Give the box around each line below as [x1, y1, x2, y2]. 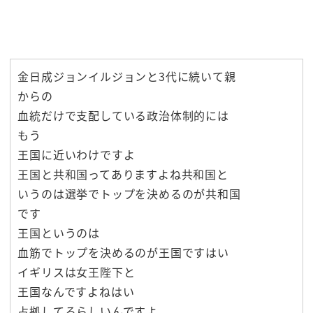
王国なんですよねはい [17, 283, 135, 300]
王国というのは [17, 224, 100, 242]
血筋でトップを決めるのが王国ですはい [17, 244, 229, 261]
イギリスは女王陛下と [17, 263, 136, 281]
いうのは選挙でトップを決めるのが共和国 [17, 185, 241, 203]
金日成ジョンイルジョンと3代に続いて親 [17, 68, 236, 85]
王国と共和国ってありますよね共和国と [17, 166, 228, 183]
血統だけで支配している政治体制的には [17, 107, 229, 124]
